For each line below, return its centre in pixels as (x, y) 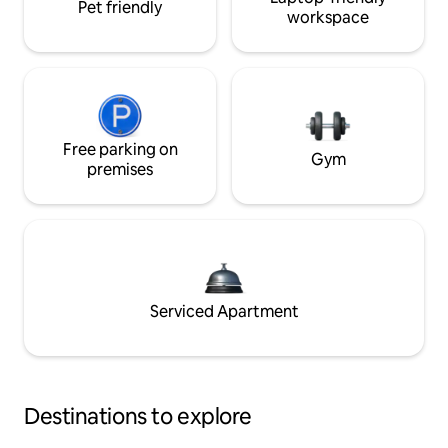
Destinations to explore (138, 417)
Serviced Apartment (224, 312)
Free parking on (120, 150)
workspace (328, 18)
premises (120, 170)
